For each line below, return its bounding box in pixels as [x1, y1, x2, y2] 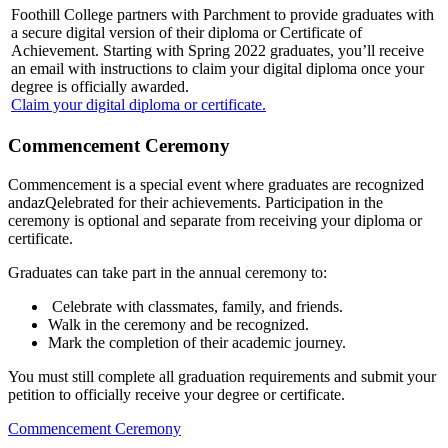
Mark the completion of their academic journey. [48, 333, 346, 351]
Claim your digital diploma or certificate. [11, 95, 266, 113]
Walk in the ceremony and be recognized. [48, 315, 309, 333]
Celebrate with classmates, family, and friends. [48, 297, 343, 315]
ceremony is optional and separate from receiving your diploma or [8, 211, 422, 229]
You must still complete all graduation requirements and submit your [8, 367, 436, 385]
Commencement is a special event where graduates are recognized [8, 175, 424, 193]
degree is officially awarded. [11, 77, 189, 95]
